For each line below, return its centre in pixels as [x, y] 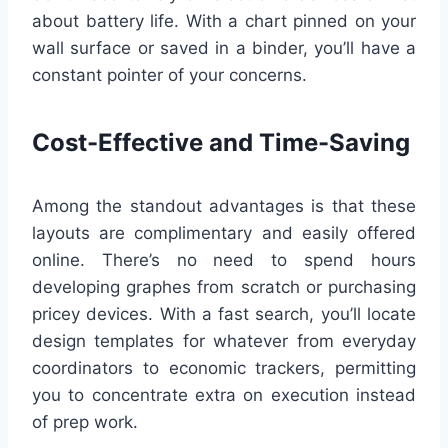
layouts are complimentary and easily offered [224, 233]
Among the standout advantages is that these [224, 206]
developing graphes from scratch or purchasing [224, 287]
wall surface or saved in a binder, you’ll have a [224, 48]
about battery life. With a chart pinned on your [224, 21]
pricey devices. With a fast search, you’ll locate [224, 314]
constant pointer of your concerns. [169, 75]
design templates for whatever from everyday [224, 341]
